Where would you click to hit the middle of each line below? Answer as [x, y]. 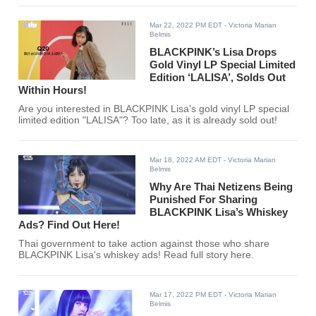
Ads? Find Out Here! [69, 225]
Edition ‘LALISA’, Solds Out [218, 78]
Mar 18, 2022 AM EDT [186, 160]
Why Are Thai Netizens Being [221, 187]
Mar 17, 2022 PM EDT [186, 295]
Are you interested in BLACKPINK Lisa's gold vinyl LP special [154, 109]
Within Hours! [53, 90]
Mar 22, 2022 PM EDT [186, 25]
